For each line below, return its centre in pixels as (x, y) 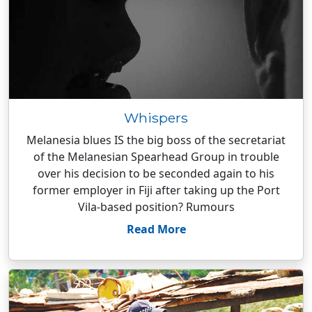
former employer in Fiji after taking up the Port (156, 190)
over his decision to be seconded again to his (156, 173)
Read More (156, 229)
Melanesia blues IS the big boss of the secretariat (156, 140)
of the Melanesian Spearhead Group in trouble (156, 157)
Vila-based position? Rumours (156, 207)
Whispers (156, 118)
